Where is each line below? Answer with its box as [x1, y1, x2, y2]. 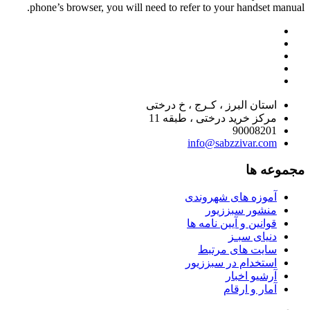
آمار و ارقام [224, 283, 277, 295]
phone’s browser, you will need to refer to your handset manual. [30, 1, 304, 13]
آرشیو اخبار [226, 270, 277, 282]
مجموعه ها [246, 162, 304, 177]
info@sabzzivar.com [188, 137, 277, 149]
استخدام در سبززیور [185, 257, 277, 269]
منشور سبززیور [206, 204, 277, 217]
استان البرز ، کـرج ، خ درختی [146, 99, 277, 111]
